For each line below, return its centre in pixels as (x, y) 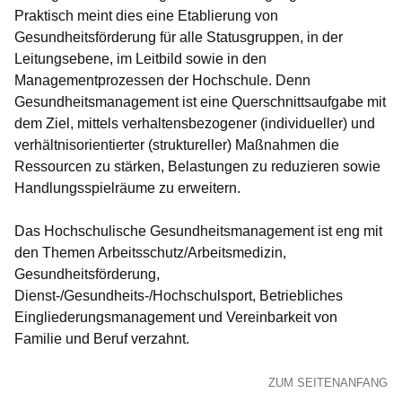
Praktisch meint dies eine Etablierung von (146, 16)
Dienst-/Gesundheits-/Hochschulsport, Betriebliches (179, 296)
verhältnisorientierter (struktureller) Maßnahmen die (177, 145)
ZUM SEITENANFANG (328, 383)
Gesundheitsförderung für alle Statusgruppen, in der (179, 37)
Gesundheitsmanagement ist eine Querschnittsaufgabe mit (200, 102)
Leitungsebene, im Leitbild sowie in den (140, 59)
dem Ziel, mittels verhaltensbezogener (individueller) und (195, 123)
